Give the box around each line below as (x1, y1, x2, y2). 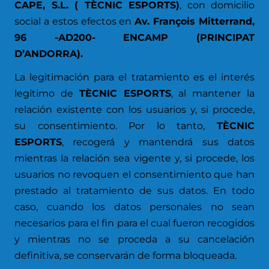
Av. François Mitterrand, (134, 16, 255, 27)
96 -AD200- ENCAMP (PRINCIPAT (14, 32, 255, 43)
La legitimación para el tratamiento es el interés (14, 71, 255, 83)
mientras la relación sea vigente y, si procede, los (14, 153, 255, 164)
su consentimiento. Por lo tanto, (14, 120, 217, 131)
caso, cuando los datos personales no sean (14, 201, 255, 213)
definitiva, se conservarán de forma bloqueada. (14, 250, 237, 261)
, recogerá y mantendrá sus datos (62, 136, 255, 148)
